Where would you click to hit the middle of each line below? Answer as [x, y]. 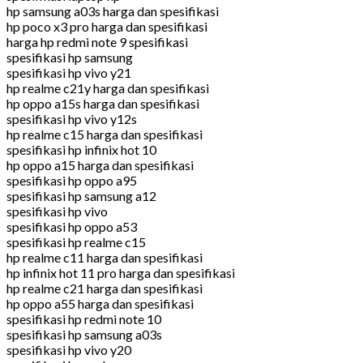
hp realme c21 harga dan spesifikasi [105, 288]
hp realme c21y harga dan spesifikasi [108, 88]
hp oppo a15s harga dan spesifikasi [103, 103]
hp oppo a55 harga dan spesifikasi [100, 303]
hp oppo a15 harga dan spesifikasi [100, 164]
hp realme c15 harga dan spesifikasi [105, 134]
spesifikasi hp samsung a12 [81, 195]
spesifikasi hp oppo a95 [72, 180]
